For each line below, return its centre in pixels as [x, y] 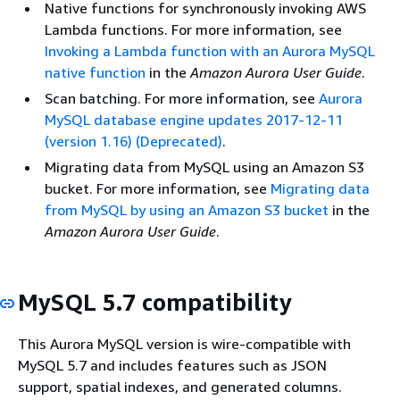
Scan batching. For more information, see [182, 98]
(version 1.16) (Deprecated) [133, 141]
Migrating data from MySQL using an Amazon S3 [204, 167]
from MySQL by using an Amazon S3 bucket [187, 209]
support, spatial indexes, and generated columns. [180, 387]
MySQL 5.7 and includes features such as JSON [172, 365]
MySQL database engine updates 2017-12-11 [194, 119]
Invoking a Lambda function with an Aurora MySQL [210, 50]
